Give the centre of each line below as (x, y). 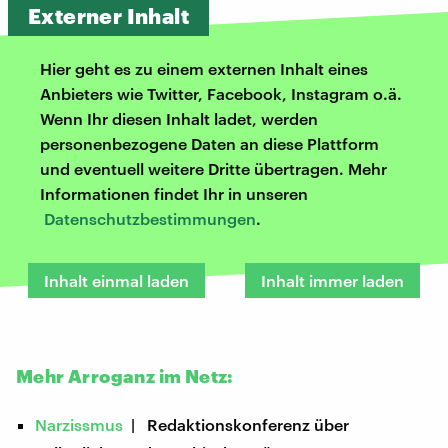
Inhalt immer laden (332, 280)
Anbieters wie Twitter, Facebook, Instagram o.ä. (221, 93)
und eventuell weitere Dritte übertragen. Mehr (213, 168)
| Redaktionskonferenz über (236, 424)
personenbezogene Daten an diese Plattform (209, 143)
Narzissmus (79, 424)
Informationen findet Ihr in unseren (174, 193)
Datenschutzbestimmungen (150, 218)
